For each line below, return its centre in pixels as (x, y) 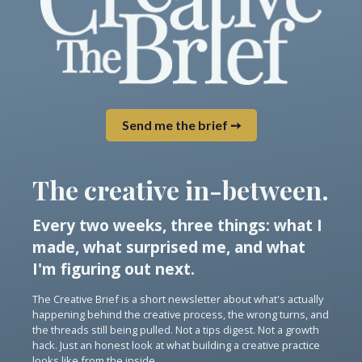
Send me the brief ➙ (181, 125)
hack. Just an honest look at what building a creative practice (176, 345)
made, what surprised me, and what (169, 247)
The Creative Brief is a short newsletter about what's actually (178, 299)
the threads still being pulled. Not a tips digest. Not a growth (176, 330)
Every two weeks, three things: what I (177, 225)
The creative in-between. (181, 190)
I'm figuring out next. (114, 269)
